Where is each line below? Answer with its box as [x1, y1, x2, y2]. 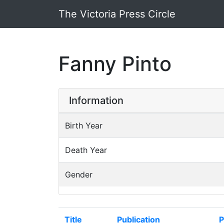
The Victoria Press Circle [58, 8, 175, 20]
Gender [65, 169, 92, 179]
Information [69, 94, 123, 106]
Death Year [65, 145, 107, 155]
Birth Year [65, 120, 102, 130]
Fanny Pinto [58, 51, 171, 76]
